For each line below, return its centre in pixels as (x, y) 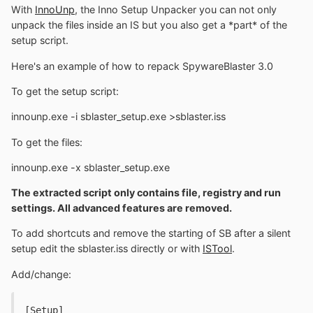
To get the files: (47, 142)
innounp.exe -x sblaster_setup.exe (90, 167)
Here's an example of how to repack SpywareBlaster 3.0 (142, 66)
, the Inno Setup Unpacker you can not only (176, 10)
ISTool (217, 249)
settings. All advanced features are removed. (122, 208)
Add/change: (41, 274)
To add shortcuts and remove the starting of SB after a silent (151, 233)
